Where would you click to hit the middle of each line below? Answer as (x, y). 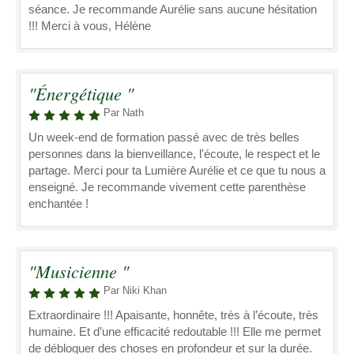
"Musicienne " (79, 271)
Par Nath (124, 113)
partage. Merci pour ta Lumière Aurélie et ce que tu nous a (177, 170)
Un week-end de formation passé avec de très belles (164, 137)
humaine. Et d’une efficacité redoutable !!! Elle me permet (175, 331)
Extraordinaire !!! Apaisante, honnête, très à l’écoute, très (173, 315)
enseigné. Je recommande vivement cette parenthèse (167, 187)
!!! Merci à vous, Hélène (90, 26)
